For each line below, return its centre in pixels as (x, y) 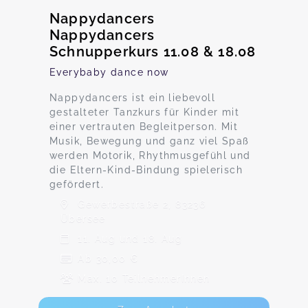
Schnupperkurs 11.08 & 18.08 (153, 52)
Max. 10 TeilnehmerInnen (142, 278)
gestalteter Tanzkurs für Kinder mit (144, 112)
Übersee (83, 219)
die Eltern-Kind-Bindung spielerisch (146, 170)
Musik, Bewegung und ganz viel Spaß (150, 141)
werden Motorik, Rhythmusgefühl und (150, 155)
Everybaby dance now (109, 72)
